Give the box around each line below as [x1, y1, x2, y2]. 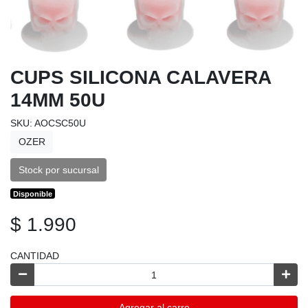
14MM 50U [10, 89, 105, 111]
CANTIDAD [10, 250, 59, 261]
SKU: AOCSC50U [10, 117, 86, 129]
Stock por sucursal [18, 164, 99, 175]
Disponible [13, 189, 53, 198]
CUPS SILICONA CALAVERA [10, 66, 271, 88]
